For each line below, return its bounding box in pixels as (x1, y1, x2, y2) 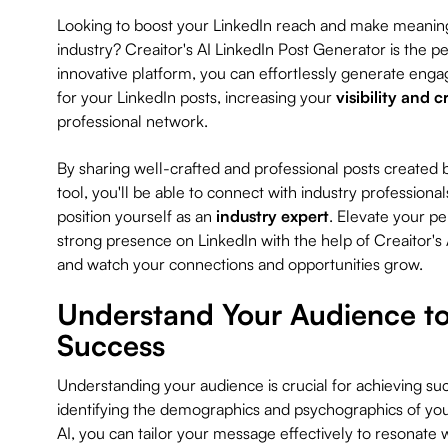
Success (56, 327, 165, 364)
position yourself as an (56, 206, 216, 227)
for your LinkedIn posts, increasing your (56, 86, 336, 107)
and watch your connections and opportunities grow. (56, 254, 423, 275)
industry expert (215, 206, 329, 227)
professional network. (56, 110, 216, 131)
